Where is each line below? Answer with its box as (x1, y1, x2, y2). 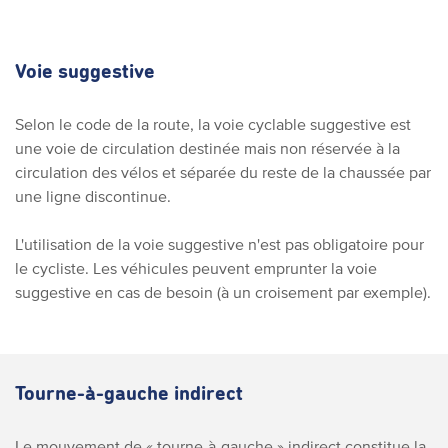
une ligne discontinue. (15, 186, 171, 205)
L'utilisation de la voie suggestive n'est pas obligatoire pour (15, 234, 424, 253)
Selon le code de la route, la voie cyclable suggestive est (15, 114, 411, 133)
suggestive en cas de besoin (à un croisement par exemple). (15, 282, 431, 301)
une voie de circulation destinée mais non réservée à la (15, 138, 400, 157)
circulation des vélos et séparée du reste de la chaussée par (15, 162, 431, 181)
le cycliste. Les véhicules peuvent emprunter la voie (15, 258, 377, 277)
